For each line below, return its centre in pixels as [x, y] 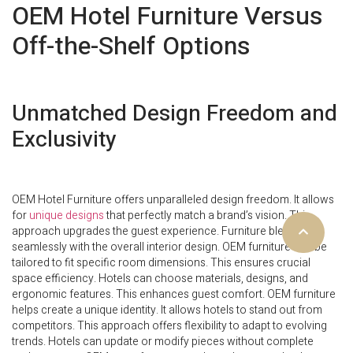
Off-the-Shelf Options [131, 46]
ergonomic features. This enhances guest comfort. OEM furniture [174, 295]
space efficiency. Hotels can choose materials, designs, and [160, 279]
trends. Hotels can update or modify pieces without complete [163, 342]
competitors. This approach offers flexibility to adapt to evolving [169, 326]
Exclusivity [64, 139]
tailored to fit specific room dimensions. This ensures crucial [161, 263]
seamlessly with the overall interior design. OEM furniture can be [169, 247]
